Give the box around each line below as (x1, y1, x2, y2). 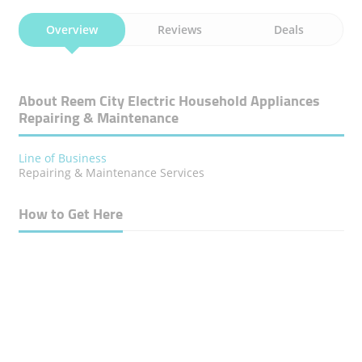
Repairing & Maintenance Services (18, 165, 204, 180)
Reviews (158, 22, 203, 37)
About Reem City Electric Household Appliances (18, 87, 320, 114)
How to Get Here (18, 200, 123, 227)
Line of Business (18, 150, 107, 166)
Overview (45, 22, 98, 37)
